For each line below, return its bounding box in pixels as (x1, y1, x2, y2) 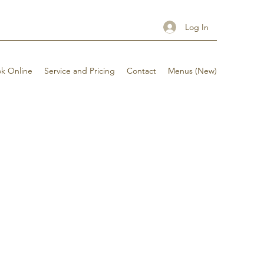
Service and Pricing (44, 65, 115, 76)
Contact (127, 65, 156, 76)
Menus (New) (168, 65, 217, 76)
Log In (184, 21, 209, 32)
